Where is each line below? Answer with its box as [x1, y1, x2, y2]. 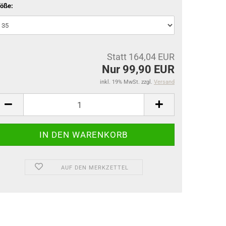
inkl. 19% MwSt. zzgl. [100, 79, 154, 85]
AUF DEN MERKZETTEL [61, 164, 129, 171]
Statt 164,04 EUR [107, 51, 175, 62]
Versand [154, 79, 175, 85]
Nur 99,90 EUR [102, 63, 175, 76]
